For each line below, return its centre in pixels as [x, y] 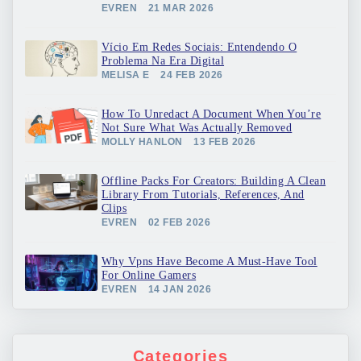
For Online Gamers [149, 275]
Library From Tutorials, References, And [203, 195]
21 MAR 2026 [181, 8]
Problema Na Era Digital [163, 61]
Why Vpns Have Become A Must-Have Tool [210, 261]
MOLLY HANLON [142, 142]
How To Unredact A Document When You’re [212, 114]
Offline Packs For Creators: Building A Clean [214, 181]
